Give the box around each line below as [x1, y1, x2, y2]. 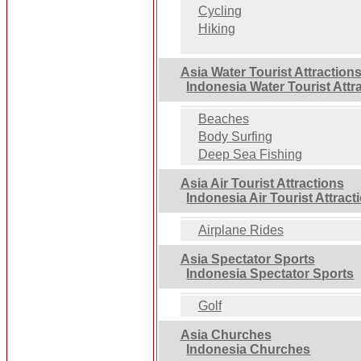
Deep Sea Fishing [197, 147, 302, 162]
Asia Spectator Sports [180, 252, 315, 267]
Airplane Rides [197, 223, 284, 238]
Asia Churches [180, 328, 272, 342]
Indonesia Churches [186, 342, 311, 357]
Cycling [197, 4, 242, 19]
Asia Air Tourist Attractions [180, 176, 344, 191]
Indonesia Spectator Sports [186, 267, 355, 281]
